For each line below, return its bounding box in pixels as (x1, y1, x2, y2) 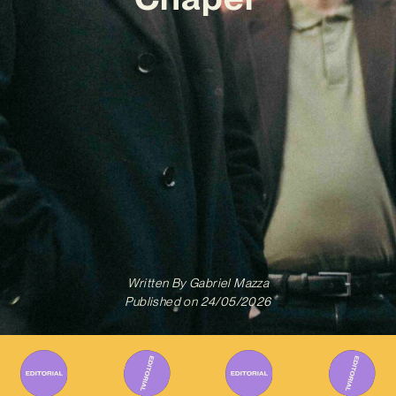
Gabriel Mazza (186, 276, 270, 291)
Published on (125, 294, 198, 309)
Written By (126, 276, 187, 291)
